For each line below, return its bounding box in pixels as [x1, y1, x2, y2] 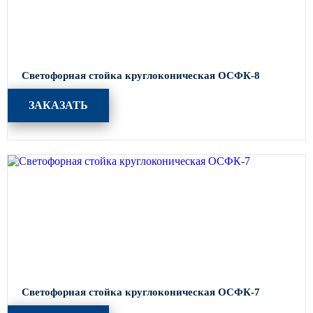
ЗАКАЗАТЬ [29, 99, 88, 112]
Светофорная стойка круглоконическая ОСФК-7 [22, 286, 260, 298]
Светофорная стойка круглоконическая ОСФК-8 [22, 70, 260, 82]
